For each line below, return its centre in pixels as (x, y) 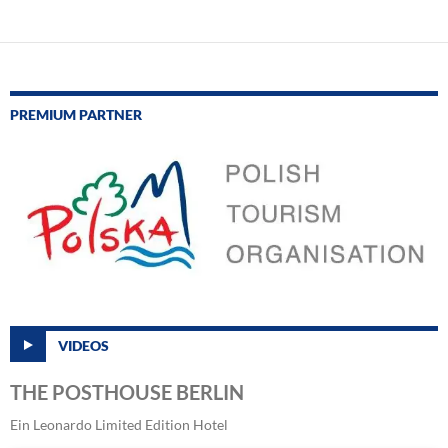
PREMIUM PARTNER (76, 115)
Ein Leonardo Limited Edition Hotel (119, 424)
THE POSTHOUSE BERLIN (127, 391)
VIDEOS (83, 345)
